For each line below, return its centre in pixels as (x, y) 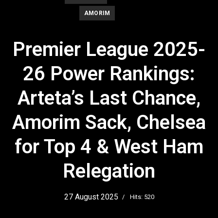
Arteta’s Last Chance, (109, 98)
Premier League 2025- (109, 49)
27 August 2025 (91, 197)
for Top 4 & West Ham (109, 146)
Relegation (109, 171)
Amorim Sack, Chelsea (109, 122)
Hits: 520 (142, 197)
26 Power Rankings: (109, 73)
